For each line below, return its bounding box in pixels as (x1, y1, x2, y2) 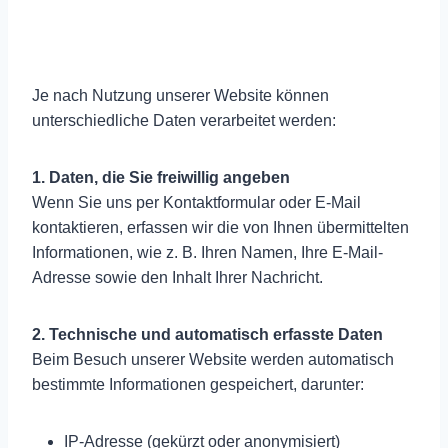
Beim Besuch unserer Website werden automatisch (32, 350, 394, 368)
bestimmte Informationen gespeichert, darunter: (32, 375, 364, 393)
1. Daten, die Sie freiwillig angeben (32, 168, 290, 186)
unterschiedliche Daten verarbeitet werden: (32, 111, 336, 129)
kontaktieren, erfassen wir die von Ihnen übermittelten (32, 218, 409, 236)
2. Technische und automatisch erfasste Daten (32, 325, 383, 343)
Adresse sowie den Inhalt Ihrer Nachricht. (32, 268, 323, 286)
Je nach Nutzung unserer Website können (32, 86, 329, 104)
